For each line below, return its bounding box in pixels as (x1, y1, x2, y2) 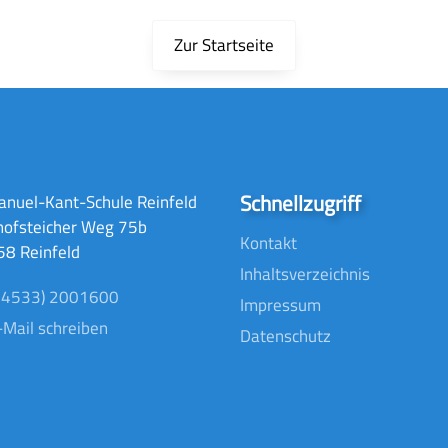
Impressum (240, 291, 321, 318)
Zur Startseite (174, 32, 274, 59)
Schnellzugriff (240, 187, 361, 220)
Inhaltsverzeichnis (240, 260, 370, 287)
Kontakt (240, 229, 297, 256)
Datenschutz (240, 322, 331, 349)
